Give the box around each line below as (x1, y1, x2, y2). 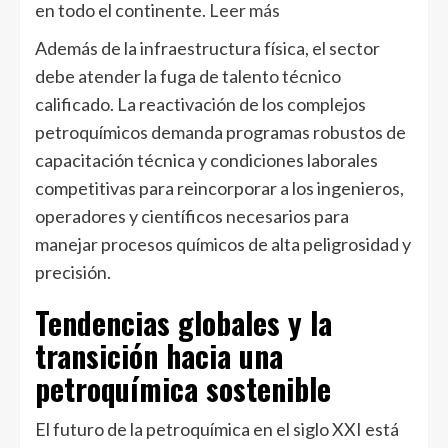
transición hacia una (35, 332, 283, 378)
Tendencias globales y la (35, 299, 332, 345)
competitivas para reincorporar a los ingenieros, (35, 176, 404, 199)
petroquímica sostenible (35, 365, 331, 411)
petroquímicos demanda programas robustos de (35, 120, 406, 143)
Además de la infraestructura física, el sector (35, 36, 380, 59)
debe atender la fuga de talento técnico (35, 64, 341, 87)
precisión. (35, 260, 111, 283)
